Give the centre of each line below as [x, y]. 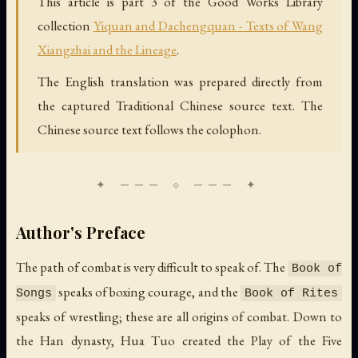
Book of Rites [291, 293]
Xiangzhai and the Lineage [107, 50]
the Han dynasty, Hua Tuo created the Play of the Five [179, 340]
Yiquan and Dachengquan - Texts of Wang [208, 26]
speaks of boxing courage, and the [148, 291]
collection [66, 26]
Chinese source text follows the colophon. [149, 129]
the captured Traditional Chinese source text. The [180, 105]
